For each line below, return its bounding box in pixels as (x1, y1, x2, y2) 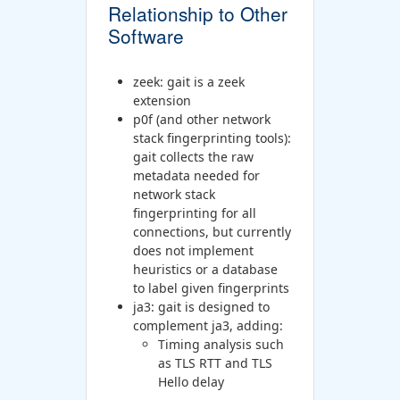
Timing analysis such (157, 335, 284, 353)
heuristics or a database (132, 260, 278, 278)
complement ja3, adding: (132, 316, 283, 334)
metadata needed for (132, 166, 260, 184)
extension (132, 91, 191, 109)
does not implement (132, 241, 254, 259)
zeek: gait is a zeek (132, 72, 245, 90)
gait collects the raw (132, 147, 254, 165)
